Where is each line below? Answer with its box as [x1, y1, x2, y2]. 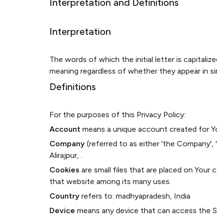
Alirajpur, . [49, 151, 82, 160]
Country [49, 191, 79, 201]
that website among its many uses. [49, 177, 171, 186]
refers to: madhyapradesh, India [79, 191, 190, 201]
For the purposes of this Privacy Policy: [49, 110, 186, 119]
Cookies [49, 165, 79, 174]
